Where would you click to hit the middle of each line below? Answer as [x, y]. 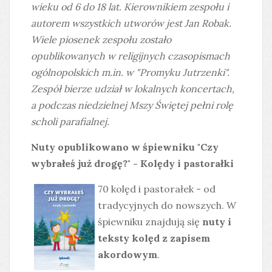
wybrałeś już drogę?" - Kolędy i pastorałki [132, 164]
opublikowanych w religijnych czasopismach [131, 56]
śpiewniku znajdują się [150, 222]
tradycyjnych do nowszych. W [167, 206]
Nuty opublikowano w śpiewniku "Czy [125, 147]
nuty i [217, 222]
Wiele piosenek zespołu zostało [101, 40]
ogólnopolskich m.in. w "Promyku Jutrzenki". [130, 73]
